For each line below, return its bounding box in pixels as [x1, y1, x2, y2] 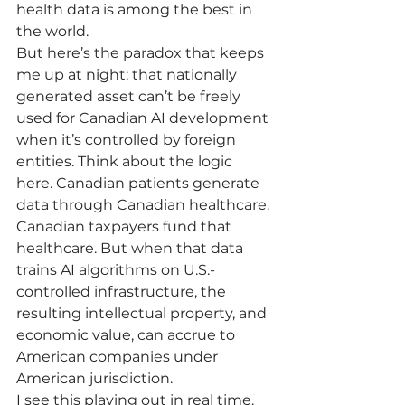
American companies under [16, 348, 221, 365]
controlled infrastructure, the [16, 283, 230, 300]
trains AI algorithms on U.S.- [16, 261, 215, 278]
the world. [16, 23, 89, 40]
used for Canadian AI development [16, 109, 272, 127]
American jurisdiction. [16, 370, 173, 387]
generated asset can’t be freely [16, 88, 244, 105]
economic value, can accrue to [16, 326, 239, 344]
